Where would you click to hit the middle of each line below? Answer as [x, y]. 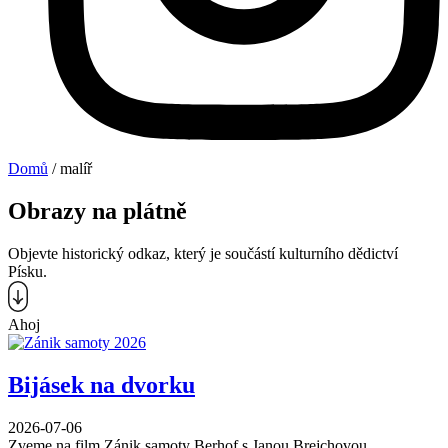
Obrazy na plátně [97, 211]
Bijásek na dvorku [101, 385]
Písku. [27, 272]
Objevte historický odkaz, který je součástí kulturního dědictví [203, 254]
